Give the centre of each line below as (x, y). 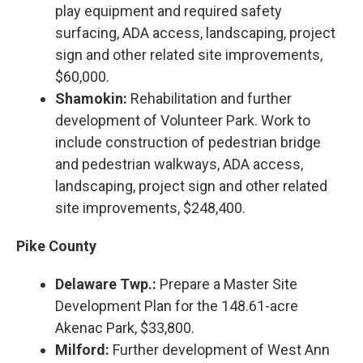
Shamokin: (91, 98)
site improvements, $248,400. (150, 207)
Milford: (82, 349)
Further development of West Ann (220, 349)
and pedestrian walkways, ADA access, (179, 164)
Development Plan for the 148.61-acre (177, 305)
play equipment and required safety (169, 11)
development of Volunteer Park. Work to (183, 120)
